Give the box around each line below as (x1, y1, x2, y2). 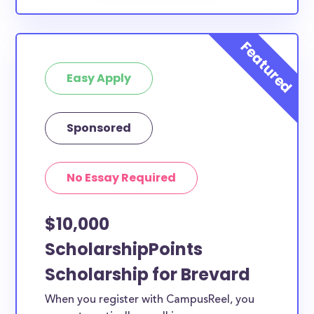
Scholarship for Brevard (45, 263, 251, 286)
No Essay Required (67, 170, 177, 186)
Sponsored (67, 120, 132, 136)
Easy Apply (67, 70, 132, 86)
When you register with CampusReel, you (45, 294, 255, 306)
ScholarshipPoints (45, 238, 203, 261)
